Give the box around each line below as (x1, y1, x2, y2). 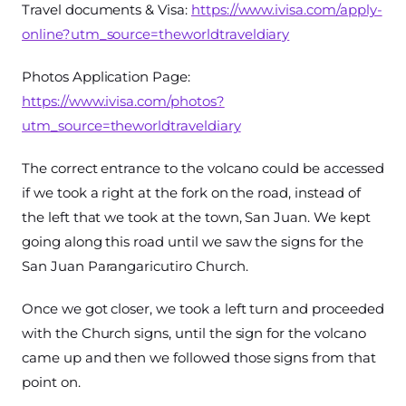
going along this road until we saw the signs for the (22, 233, 363, 251)
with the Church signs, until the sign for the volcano (22, 324, 366, 343)
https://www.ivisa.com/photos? (22, 92, 225, 111)
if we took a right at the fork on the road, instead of (22, 184, 361, 202)
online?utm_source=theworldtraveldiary (22, 25, 290, 43)
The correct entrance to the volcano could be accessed (22, 159, 384, 178)
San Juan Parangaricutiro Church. (22, 257, 248, 275)
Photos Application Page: (22, 68, 190, 86)
